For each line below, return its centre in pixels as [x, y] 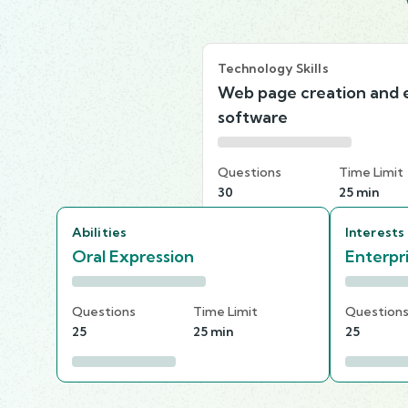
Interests [375, 232]
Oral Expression [133, 256]
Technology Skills [273, 68]
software [253, 117]
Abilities [99, 232]
